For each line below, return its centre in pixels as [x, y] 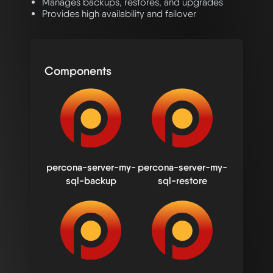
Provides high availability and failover [119, 13]
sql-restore [182, 180]
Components [78, 70]
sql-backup [91, 180]
